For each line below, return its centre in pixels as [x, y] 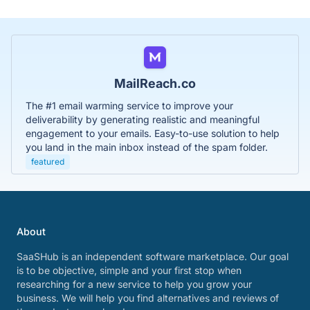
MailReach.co [155, 83]
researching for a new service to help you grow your [134, 284]
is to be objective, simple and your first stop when [129, 270]
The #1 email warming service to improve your [129, 106]
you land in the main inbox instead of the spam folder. [147, 147]
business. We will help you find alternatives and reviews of [148, 298]
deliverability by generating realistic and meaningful [143, 119]
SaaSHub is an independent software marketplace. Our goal [153, 256]
